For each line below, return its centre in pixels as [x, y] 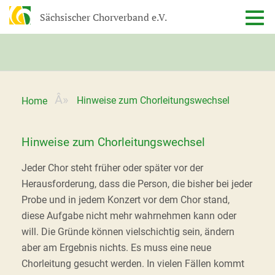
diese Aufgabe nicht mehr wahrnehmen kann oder [129, 216]
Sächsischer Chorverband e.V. [103, 17]
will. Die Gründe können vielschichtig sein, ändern [128, 232]
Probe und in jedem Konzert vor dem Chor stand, [126, 200]
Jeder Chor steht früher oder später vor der [112, 168]
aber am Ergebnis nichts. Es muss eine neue [116, 248]
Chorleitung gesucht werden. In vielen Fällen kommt [133, 264]
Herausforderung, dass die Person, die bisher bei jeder [137, 184]
